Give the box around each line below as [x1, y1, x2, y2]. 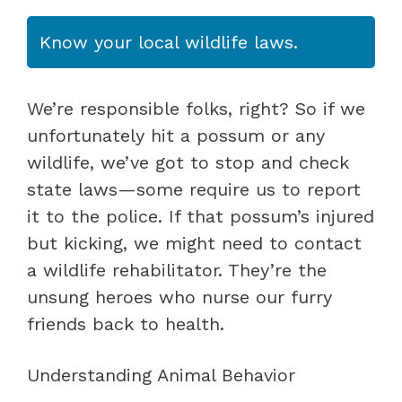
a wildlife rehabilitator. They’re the [27, 258, 327, 281]
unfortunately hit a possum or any [27, 124, 325, 146]
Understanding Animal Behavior [27, 363, 295, 386]
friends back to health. [27, 312, 224, 335]
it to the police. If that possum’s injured [27, 205, 374, 227]
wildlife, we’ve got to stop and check [27, 151, 349, 173]
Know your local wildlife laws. [39, 31, 298, 53]
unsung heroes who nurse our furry [27, 285, 332, 308]
